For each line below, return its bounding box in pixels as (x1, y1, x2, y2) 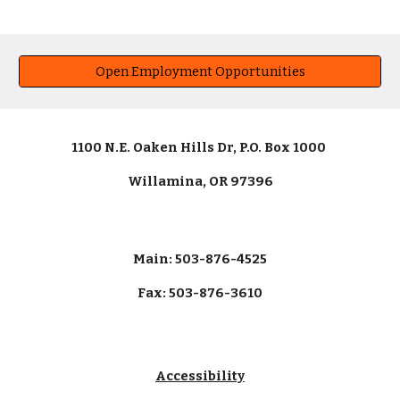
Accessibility (155, 368, 245, 384)
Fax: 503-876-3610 (137, 285, 262, 301)
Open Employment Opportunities (95, 63, 305, 79)
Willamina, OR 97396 (127, 173, 273, 189)
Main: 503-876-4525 (133, 251, 267, 267)
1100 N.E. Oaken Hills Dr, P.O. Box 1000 (71, 139, 329, 155)
